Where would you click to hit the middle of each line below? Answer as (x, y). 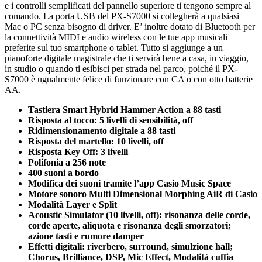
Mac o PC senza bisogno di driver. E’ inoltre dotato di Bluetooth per (130, 26)
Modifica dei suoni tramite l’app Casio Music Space (130, 183)
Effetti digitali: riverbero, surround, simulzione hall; (130, 246)
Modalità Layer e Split (73, 204)
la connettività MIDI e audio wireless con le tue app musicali (116, 37)
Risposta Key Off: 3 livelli (78, 151)
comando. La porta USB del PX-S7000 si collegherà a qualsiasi (122, 16)
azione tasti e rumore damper (86, 236)
